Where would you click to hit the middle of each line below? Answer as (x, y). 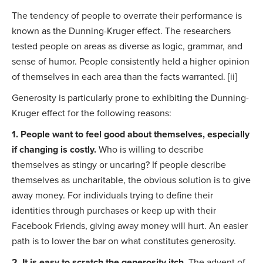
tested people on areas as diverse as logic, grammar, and (127, 46)
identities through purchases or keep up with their (114, 210)
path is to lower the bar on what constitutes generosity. (124, 241)
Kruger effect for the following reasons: (92, 113)
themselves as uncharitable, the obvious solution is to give (131, 180)
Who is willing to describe (150, 149)
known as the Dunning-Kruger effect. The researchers (121, 31)
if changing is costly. (54, 149)
